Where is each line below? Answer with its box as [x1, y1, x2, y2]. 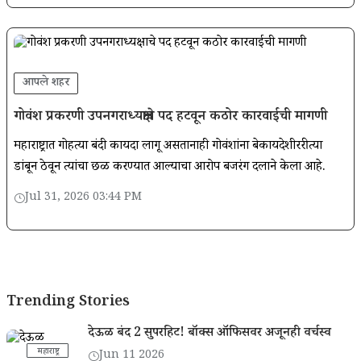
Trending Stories [6, 291, 130, 314]
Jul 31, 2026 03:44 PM [25, 189, 142, 207]
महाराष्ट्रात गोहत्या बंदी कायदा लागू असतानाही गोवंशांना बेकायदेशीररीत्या [14, 136, 322, 157]
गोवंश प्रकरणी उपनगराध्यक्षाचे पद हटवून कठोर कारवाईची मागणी [14, 106, 327, 129]
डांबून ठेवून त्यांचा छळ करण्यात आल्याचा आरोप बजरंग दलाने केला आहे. [14, 157, 326, 178]
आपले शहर [23, 73, 69, 93]
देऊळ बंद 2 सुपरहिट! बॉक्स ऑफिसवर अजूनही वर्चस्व [88, 323, 331, 344]
